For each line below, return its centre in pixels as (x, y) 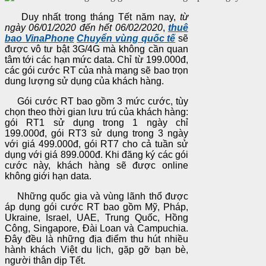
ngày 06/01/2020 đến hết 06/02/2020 (84, 27)
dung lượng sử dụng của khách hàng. (84, 81)
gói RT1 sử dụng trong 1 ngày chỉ (96, 122)
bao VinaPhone (39, 38)
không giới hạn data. (48, 176)
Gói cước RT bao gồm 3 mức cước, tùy (96, 101)
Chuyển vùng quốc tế (126, 38)
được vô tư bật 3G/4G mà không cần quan (96, 49)
